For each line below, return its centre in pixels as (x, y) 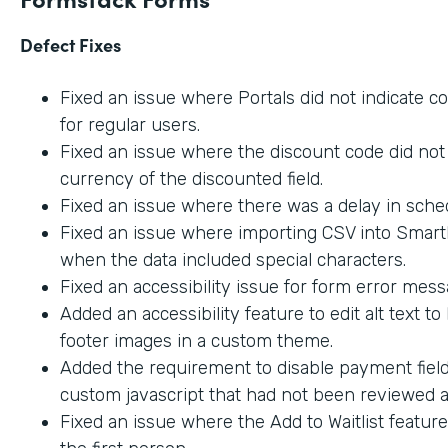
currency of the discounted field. (191, 178)
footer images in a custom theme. (196, 340)
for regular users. (130, 124)
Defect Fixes (70, 44)
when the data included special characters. (233, 259)
